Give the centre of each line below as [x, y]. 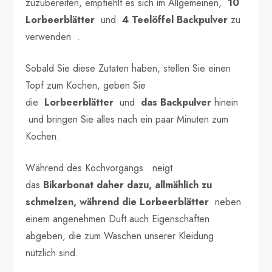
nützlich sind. [52, 253]
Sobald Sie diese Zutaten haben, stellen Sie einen [128, 69]
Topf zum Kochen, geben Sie [86, 86]
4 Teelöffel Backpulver [175, 20]
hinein [225, 103]
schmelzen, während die [83, 202]
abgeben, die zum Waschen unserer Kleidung [120, 236]
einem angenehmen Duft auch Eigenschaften [118, 219]
